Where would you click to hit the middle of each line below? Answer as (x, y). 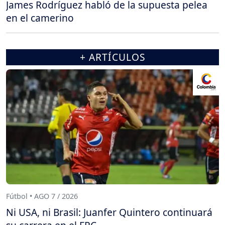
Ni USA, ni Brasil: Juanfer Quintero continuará (109, 212)
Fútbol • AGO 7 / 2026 (42, 196)
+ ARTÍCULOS (113, 57)
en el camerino (40, 18)
